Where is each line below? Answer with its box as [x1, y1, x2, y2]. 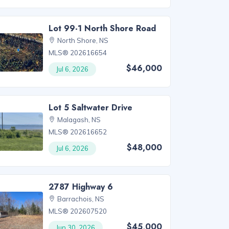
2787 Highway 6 [49, 180, 113, 193]
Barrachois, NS [57, 194, 105, 203]
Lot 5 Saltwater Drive [49, 101, 133, 113]
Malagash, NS [57, 115, 101, 124]
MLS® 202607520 [49, 207, 107, 215]
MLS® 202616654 [49, 48, 107, 57]
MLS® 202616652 [49, 127, 107, 136]
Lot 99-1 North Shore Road [49, 22, 156, 34]
